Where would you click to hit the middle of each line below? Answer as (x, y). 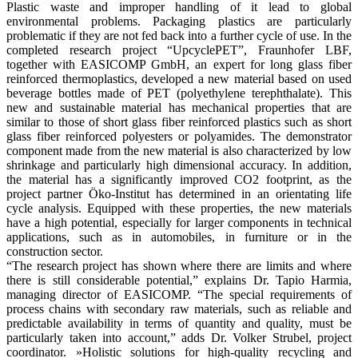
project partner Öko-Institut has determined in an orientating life (179, 193)
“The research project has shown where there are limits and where (179, 265)
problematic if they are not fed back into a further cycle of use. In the (179, 35)
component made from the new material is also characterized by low (179, 150)
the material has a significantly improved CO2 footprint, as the (179, 179)
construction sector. (55, 251)
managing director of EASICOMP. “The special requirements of (179, 294)
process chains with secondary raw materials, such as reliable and (179, 308)
